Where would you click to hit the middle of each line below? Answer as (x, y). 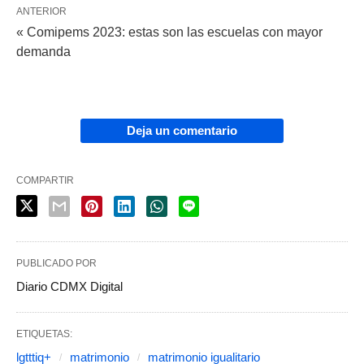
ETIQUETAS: (44, 334)
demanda (43, 51)
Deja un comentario (182, 130)
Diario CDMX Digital (69, 286)
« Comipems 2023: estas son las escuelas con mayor (169, 32)
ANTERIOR (41, 11)
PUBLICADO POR (56, 263)
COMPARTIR (45, 180)
